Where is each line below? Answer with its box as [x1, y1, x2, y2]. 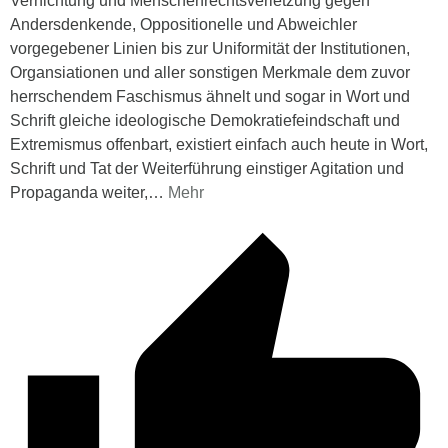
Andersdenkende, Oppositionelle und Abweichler [10, 15, 357, 33]
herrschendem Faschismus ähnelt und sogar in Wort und [10, 87, 410, 105]
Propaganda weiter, [10, 183, 148, 201]
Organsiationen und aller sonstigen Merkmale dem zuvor [10, 63, 410, 81]
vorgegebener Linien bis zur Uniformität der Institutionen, [10, 39, 410, 57]
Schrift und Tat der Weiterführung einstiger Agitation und [10, 159, 404, 177]
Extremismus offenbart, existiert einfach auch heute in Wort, [10, 135, 428, 153]
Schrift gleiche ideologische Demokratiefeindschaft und [10, 111, 400, 129]
